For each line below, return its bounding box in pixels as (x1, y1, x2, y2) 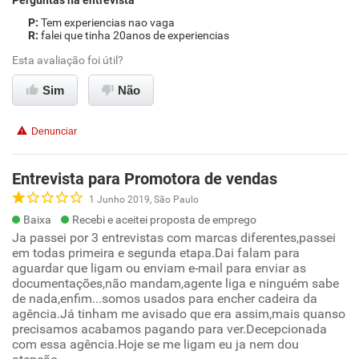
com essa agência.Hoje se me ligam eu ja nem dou (12, 337, 299, 352)
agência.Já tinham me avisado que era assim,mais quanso (12, 306, 345, 321)
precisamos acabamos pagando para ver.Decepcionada (12, 321, 327, 337)
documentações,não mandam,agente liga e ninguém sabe (12, 276, 339, 291)
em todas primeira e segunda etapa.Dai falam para (12, 245, 300, 260)
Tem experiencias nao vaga (41, 16, 175, 29)
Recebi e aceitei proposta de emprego (72, 213, 256, 226)
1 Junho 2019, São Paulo (89, 193, 199, 205)
